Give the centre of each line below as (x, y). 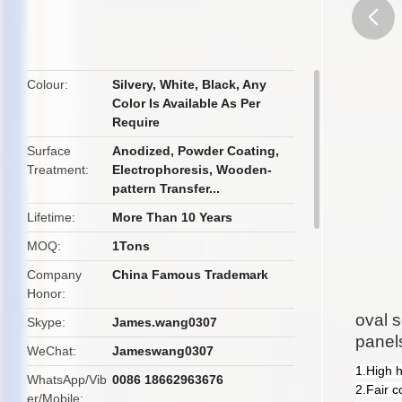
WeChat (50, 351)
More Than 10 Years (173, 217)
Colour (46, 84)
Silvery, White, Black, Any (190, 84)
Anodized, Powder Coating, (196, 151)
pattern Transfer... (166, 188)
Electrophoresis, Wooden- (192, 170)
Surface (49, 151)
